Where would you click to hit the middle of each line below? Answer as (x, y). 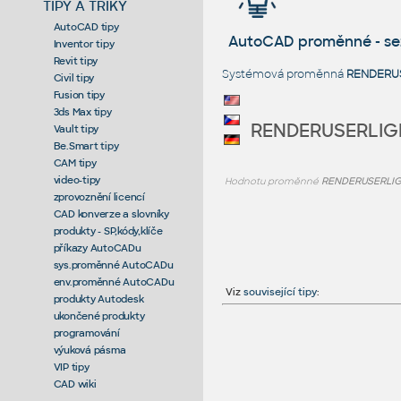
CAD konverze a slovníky (111, 213)
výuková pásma (90, 350)
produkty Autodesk (98, 299)
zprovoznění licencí (99, 196)
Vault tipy (76, 128)
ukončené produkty (99, 316)
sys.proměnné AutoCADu (113, 264)
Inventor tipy (84, 43)
